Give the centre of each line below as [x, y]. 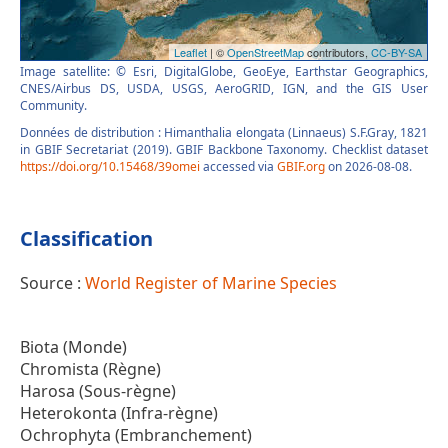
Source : [52, 283]
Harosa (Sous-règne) [98, 391]
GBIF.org [301, 167]
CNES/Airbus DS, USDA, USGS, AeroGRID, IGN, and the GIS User [224, 89]
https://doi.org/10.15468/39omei [110, 167]
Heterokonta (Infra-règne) [119, 413]
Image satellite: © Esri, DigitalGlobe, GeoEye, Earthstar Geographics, [224, 72]
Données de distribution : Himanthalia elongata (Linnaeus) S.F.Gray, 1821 [224, 133]
